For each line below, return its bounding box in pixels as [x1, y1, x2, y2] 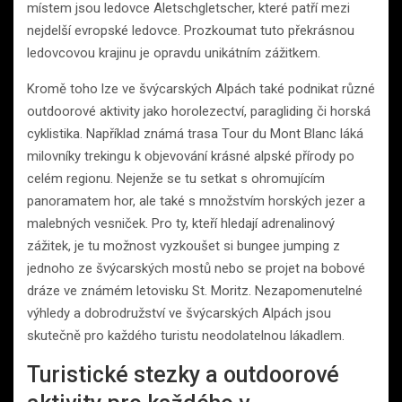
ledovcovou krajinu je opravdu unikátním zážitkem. [27, 44, 320, 61]
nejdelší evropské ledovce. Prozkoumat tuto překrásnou [27, 22, 354, 39]
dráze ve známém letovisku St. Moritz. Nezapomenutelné [27, 282, 363, 299]
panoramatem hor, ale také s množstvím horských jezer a [27, 192, 365, 209]
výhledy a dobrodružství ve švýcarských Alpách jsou [27, 304, 331, 321]
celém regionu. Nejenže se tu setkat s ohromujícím [27, 170, 325, 187]
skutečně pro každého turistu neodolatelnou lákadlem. [27, 327, 345, 344]
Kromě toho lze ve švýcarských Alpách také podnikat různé [27, 80, 375, 97]
